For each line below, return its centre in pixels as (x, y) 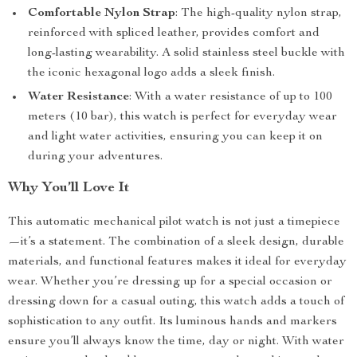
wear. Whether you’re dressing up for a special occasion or (170, 282)
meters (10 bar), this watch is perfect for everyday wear (182, 117)
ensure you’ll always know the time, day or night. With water (176, 342)
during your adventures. (95, 157)
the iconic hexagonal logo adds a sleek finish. (151, 73)
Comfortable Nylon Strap (102, 14)
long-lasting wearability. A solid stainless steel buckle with (186, 53)
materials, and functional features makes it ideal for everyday (177, 262)
